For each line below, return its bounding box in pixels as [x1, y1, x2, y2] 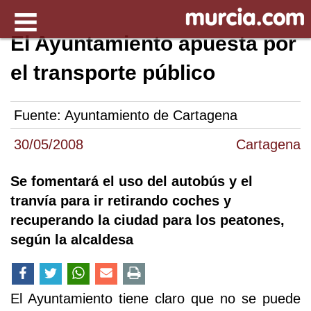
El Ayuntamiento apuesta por [10, 32, 296, 55]
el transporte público [10, 61, 215, 84]
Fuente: [14, 108, 65, 124]
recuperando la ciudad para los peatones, [10, 212, 285, 228]
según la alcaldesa [10, 232, 133, 248]
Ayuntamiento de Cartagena [65, 108, 237, 124]
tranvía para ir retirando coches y [10, 193, 231, 209]
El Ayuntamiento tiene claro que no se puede [10, 291, 301, 307]
